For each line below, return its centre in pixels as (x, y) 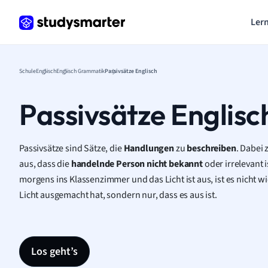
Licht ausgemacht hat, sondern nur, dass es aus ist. (119, 195)
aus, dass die (45, 164)
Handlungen (150, 148)
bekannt (187, 164)
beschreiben (211, 148)
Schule (28, 71)
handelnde (94, 164)
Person (132, 164)
